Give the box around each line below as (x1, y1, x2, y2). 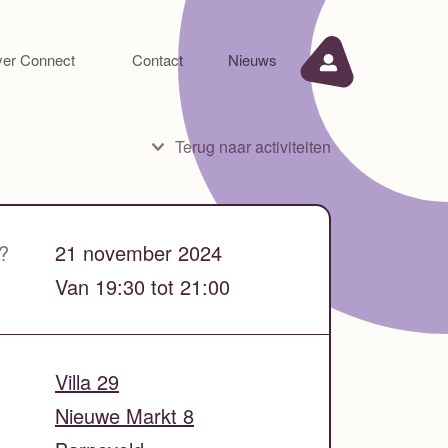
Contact (131, 48, 183, 70)
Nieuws (227, 48, 277, 70)
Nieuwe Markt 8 (54, 400, 194, 430)
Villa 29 (54, 366, 119, 396)
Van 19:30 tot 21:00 (54, 271, 230, 301)
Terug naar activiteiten (175, 134, 331, 158)
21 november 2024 (54, 237, 222, 267)
